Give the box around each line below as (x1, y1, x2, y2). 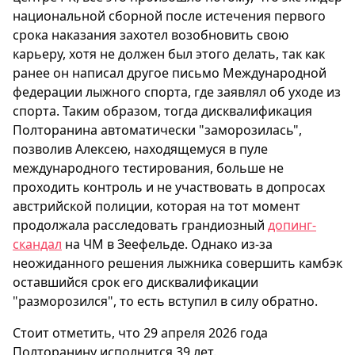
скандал (13, 235, 62, 254)
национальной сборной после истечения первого (13, 7, 326, 25)
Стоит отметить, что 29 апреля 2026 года (13, 324, 268, 342)
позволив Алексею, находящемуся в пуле (13, 140, 268, 158)
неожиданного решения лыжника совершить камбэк (13, 254, 342, 273)
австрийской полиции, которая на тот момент (13, 197, 300, 216)
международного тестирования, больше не (13, 159, 284, 177)
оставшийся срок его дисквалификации (13, 273, 258, 292)
